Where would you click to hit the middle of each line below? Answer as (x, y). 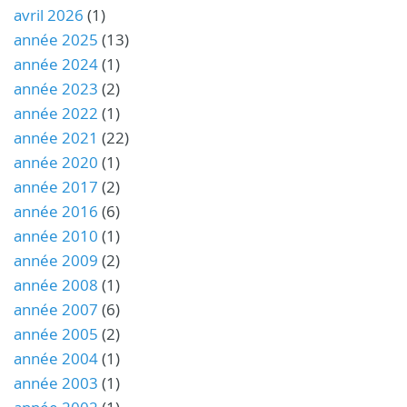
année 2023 (56, 89)
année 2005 (56, 334)
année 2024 (56, 64)
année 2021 (56, 138)
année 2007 (56, 309)
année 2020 (56, 162)
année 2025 (56, 40)
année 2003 (56, 383)
